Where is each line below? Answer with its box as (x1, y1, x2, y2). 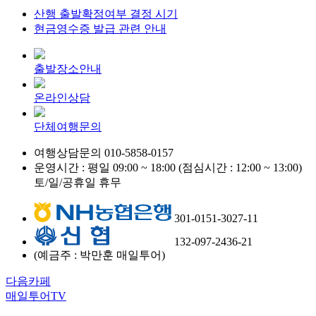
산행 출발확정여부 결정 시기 (34, 8, 178, 20)
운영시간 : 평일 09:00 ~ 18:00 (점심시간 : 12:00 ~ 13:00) (34, 162, 302, 174)
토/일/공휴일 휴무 (34, 176, 121, 189)
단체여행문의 (34, 121, 102, 133)
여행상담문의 (34, 147, 104, 159)
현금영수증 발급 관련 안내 (34, 23, 166, 35)
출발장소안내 (34, 63, 102, 75)
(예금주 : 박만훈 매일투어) (34, 249, 165, 262)
